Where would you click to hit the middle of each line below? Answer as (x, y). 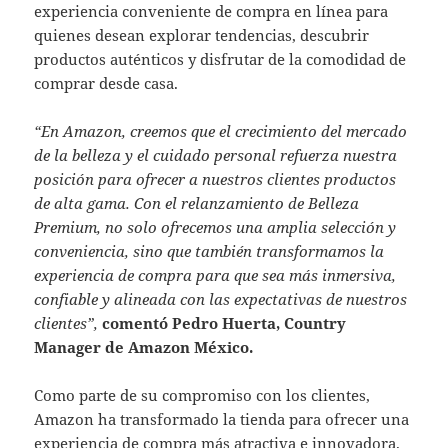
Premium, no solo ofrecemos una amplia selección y (215, 226)
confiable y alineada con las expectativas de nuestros (221, 298)
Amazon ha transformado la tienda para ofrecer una (222, 418)
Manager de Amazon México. (144, 346)
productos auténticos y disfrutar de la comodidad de (220, 58)
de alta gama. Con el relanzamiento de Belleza (197, 202)
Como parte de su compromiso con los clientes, (202, 394)
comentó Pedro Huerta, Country (222, 322)
